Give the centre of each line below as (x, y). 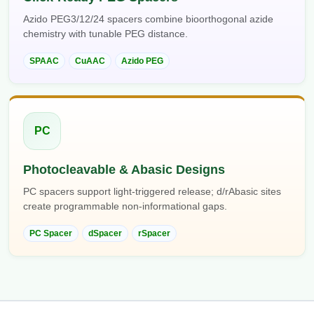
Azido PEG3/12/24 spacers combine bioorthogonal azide (148, 19)
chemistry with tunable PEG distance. (105, 34)
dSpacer (105, 234)
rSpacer (154, 234)
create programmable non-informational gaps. (125, 206)
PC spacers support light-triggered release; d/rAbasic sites (152, 192)
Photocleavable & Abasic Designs (124, 170)
